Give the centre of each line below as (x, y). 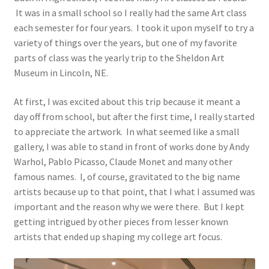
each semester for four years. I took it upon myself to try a (134, 28)
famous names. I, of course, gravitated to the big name (127, 176)
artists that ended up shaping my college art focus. (118, 236)
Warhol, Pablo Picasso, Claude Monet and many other (123, 161)
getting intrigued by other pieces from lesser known (121, 221)
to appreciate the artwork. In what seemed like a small (126, 131)
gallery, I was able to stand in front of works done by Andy (131, 146)
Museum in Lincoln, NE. (61, 73)
